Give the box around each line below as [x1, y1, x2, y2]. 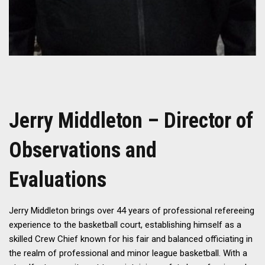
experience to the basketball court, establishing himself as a [9, 219, 241, 230]
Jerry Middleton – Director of [9, 108, 253, 133]
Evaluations [9, 167, 106, 192]
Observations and [9, 137, 157, 163]
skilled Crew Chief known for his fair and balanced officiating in [9, 233, 253, 244]
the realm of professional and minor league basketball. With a [9, 247, 247, 258]
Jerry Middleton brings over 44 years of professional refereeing [9, 205, 254, 216]
